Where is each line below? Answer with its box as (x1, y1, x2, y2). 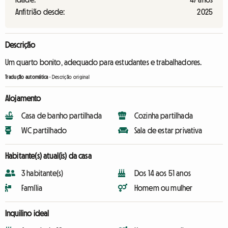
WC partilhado (21, 126, 67, 134)
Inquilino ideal (5, 209, 49, 217)
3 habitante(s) (21, 169, 64, 177)
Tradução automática (5, 74, 48, 80)
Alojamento (5, 94, 41, 102)
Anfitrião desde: (15, 8, 65, 16)
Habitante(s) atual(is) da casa (5, 152, 92, 160)
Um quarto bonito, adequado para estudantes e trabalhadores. (5, 58, 202, 66)
